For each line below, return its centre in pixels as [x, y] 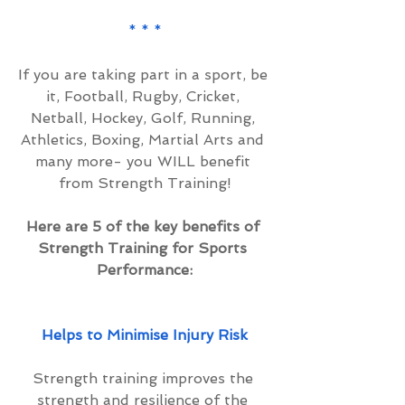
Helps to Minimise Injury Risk [145, 335]
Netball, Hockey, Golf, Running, [145, 118]
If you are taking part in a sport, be [145, 75]
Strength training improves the [145, 378]
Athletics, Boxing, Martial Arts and [145, 140]
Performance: [145, 270]
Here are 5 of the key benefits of [145, 226]
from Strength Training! [145, 183]
